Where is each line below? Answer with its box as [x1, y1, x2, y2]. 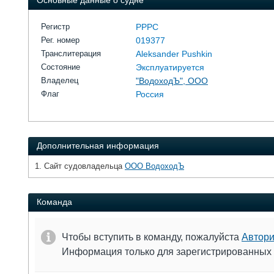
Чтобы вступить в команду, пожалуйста [62, 232, 242, 242]
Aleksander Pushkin [136, 49, 212, 59]
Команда [37, 197, 72, 207]
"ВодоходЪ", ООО [136, 76, 208, 86]
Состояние [41, 62, 80, 72]
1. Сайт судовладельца [35, 161, 125, 171]
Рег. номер [41, 35, 80, 45]
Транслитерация [41, 49, 101, 58]
